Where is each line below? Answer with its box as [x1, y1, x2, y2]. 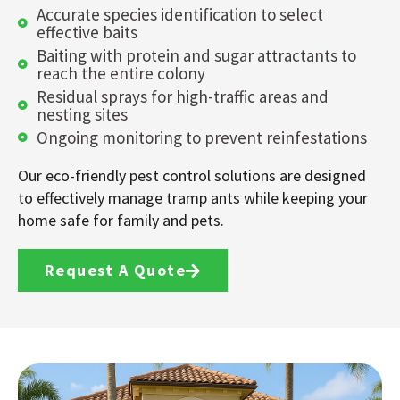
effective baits [36, 21, 137, 43]
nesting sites [36, 103, 128, 125]
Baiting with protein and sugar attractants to [36, 44, 356, 66]
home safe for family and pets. [18, 209, 224, 230]
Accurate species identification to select [36, 3, 323, 25]
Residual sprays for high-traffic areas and [36, 85, 329, 107]
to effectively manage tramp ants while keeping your [18, 187, 368, 208]
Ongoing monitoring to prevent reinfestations [36, 126, 367, 148]
